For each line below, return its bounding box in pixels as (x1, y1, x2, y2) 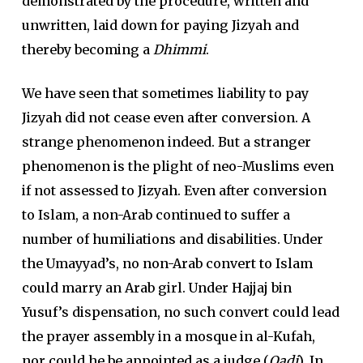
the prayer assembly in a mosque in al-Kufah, (21, 328, 315, 344)
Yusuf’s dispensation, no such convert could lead (21, 304, 340, 320)
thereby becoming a (21, 41, 153, 58)
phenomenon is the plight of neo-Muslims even (21, 158, 334, 174)
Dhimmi (152, 41, 206, 58)
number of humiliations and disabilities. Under (21, 231, 323, 247)
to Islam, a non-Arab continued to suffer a (21, 207, 290, 223)
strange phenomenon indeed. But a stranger (21, 134, 311, 150)
